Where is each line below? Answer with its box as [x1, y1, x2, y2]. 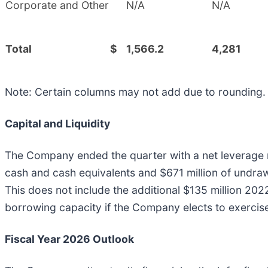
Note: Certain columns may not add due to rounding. [5, 85, 266, 98]
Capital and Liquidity [5, 117, 110, 130]
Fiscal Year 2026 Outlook [5, 232, 134, 245]
